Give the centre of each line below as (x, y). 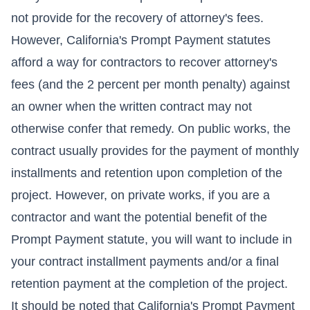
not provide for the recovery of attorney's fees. (137, 18)
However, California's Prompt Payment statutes (141, 40)
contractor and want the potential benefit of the (139, 217)
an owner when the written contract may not (131, 106)
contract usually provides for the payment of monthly (155, 151)
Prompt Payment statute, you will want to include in (152, 239)
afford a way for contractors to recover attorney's (144, 62)
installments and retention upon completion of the (147, 173)
